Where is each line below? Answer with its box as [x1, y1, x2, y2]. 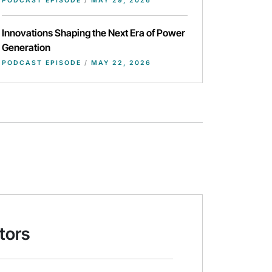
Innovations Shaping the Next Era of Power [2, 27, 185, 39]
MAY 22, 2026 [88, 59, 151, 67]
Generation [2, 41, 50, 54]
